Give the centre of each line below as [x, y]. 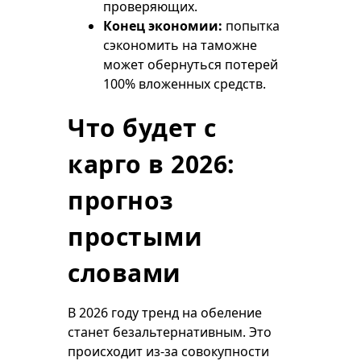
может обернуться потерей [191, 64]
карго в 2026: [151, 164]
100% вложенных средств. [185, 84]
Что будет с [142, 128]
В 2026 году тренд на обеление [165, 313]
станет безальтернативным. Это [170, 332]
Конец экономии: [163, 26]
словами [124, 273]
